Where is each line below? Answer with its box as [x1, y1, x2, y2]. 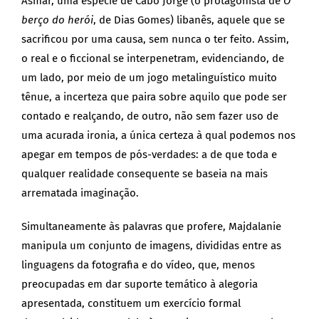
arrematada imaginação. [21, 187, 139, 200]
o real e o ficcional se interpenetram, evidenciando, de [21, 52, 284, 66]
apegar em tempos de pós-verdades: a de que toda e [21, 148, 277, 162]
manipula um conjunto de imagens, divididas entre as [21, 239, 281, 253]
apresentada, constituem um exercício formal [21, 297, 241, 310]
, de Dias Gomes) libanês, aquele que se [93, 14, 285, 27]
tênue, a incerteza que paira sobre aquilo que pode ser [21, 90, 287, 104]
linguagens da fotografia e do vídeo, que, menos [21, 258, 255, 272]
